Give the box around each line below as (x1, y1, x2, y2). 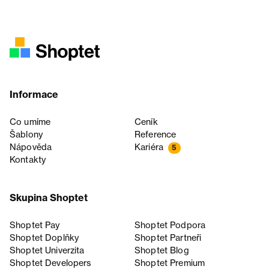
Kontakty (10, 154, 46, 166)
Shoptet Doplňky (10, 232, 79, 244)
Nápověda (10, 142, 52, 153)
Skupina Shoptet (10, 192, 88, 204)
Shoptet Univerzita (10, 245, 85, 256)
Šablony (10, 129, 43, 141)
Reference (134, 129, 177, 141)
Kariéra (134, 142, 164, 153)
